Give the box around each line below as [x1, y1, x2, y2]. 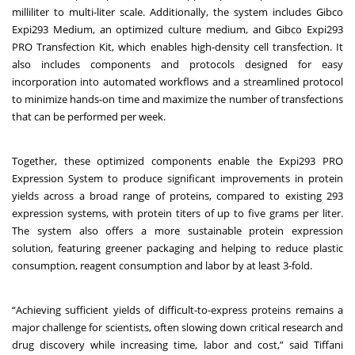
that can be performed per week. [12, 109, 170, 124]
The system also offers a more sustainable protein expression [12, 223, 343, 238]
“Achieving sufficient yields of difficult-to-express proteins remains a [12, 302, 343, 317]
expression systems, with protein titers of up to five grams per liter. [12, 205, 343, 220]
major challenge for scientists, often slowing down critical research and [12, 319, 343, 334]
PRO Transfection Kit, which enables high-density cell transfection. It [12, 39, 343, 54]
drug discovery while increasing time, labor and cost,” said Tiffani [12, 337, 343, 352]
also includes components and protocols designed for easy [12, 56, 343, 71]
